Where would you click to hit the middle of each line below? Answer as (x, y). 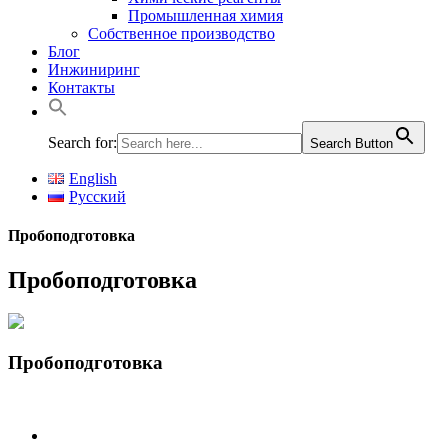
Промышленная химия (205, 15)
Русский (97, 196)
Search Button (351, 143)
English (92, 178)
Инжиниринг (94, 69)
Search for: (82, 142)
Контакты (81, 87)
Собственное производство (181, 33)
